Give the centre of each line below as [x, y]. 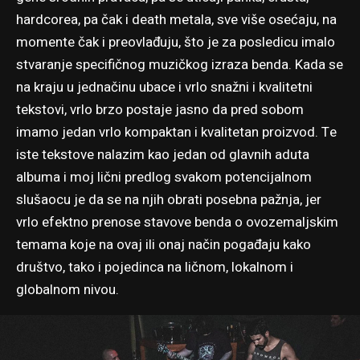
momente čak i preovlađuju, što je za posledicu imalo [176, 42]
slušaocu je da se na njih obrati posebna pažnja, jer [169, 199]
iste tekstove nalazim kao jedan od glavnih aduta [163, 154]
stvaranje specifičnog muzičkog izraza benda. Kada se [180, 64]
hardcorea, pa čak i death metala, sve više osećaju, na [176, 19]
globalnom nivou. [67, 289]
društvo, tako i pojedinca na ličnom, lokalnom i [155, 267]
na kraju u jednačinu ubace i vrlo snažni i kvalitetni [164, 87]
